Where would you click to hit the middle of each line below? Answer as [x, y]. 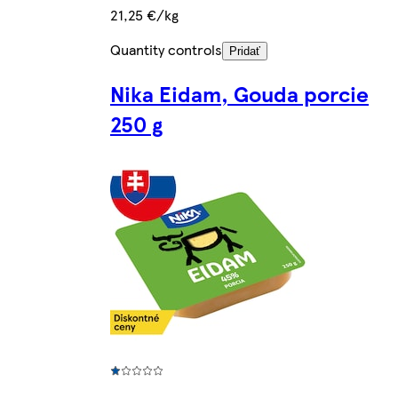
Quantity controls [166, 49]
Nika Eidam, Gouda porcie [239, 93]
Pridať [245, 51]
